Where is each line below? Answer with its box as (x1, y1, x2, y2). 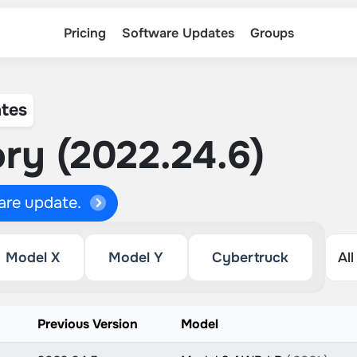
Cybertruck (212, 249, 289, 266)
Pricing (63, 24, 106, 41)
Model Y (108, 249, 164, 266)
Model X (6, 249, 60, 266)
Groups (249, 24, 294, 41)
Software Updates (121, 24, 234, 41)
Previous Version (37, 316, 138, 332)
